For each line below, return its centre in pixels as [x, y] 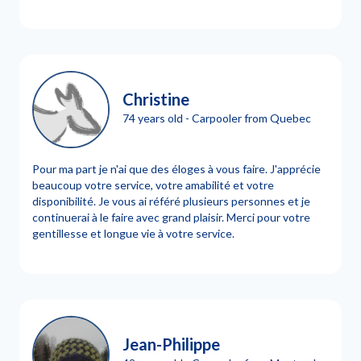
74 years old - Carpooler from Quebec [217, 118]
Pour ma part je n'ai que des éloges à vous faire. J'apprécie [176, 169]
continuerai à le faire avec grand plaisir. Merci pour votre [171, 217]
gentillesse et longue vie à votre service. [133, 233]
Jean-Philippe [171, 344]
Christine [156, 99]
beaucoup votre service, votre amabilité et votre [153, 185]
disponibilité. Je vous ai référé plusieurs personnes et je [171, 201]
